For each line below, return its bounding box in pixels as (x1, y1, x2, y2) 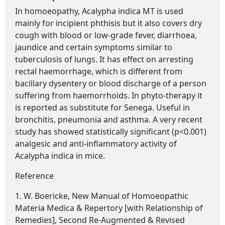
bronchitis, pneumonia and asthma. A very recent (15, 114, 202, 125)
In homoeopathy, (15, 6, 82, 17)
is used (155, 6, 183, 17)
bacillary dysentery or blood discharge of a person (15, 78, 206, 89)
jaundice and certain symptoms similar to (15, 42, 172, 53)
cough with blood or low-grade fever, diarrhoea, (15, 30, 197, 41)
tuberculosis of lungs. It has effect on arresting (15, 54, 193, 65)
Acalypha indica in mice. (15, 150, 105, 161)
